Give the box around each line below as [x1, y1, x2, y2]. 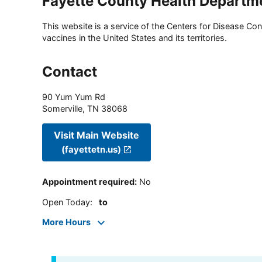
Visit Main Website [54, 129, 139, 141]
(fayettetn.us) [61, 143, 122, 155]
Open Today [42, 196, 90, 207]
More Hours [42, 217, 91, 227]
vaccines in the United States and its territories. [42, 33, 227, 43]
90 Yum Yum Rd [42, 92, 105, 102]
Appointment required [42, 177, 135, 187]
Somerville [42, 104, 82, 114]
